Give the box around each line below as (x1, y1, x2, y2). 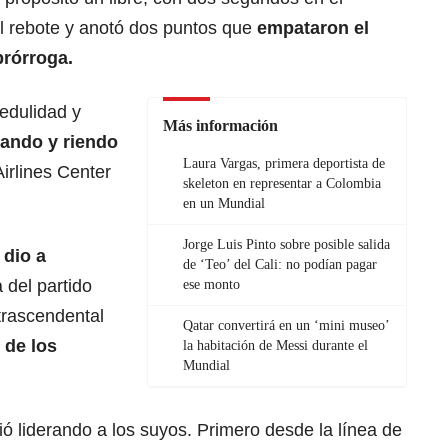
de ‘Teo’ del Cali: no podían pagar (183, 256, 377, 272)
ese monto (183, 276, 240, 292)
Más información (163, 116, 278, 134)
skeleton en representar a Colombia (183, 175, 381, 191)
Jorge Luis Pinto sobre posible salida (183, 236, 390, 252)
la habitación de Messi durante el (183, 337, 368, 353)
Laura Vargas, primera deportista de (183, 155, 385, 171)
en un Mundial (183, 195, 265, 211)
